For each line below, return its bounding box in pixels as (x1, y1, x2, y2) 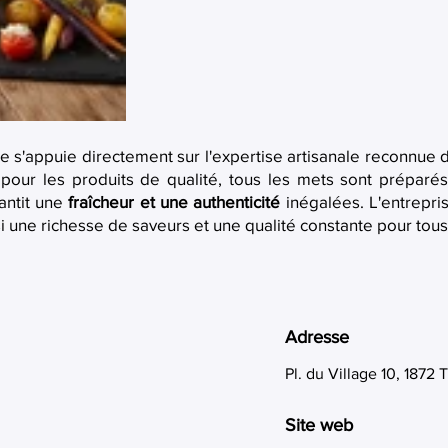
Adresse (285, 327, 349, 347)
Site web (285, 415, 353, 435)
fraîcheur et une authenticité (68, 192, 281, 211)
